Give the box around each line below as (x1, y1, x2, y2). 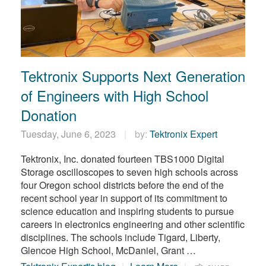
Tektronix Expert (150, 127, 217, 141)
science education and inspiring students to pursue (21, 204, 234, 218)
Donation (21, 104, 77, 126)
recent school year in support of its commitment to (21, 191, 227, 205)
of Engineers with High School (21, 85, 208, 106)
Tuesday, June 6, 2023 (21, 127, 118, 141)
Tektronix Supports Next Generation (21, 65, 245, 87)
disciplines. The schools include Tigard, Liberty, (21, 230, 220, 245)
